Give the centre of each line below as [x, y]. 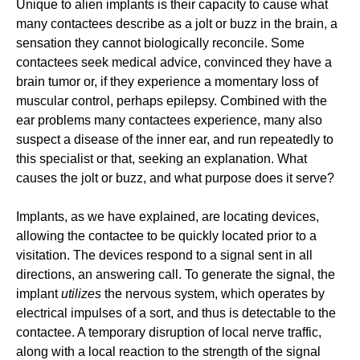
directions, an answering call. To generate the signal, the [176, 274]
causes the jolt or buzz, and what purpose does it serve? [175, 178]
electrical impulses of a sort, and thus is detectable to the [176, 313]
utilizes [81, 294]
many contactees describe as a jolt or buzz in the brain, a [177, 24]
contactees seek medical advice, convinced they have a [174, 62]
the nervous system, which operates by [213, 294]
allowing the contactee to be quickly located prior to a [166, 236]
